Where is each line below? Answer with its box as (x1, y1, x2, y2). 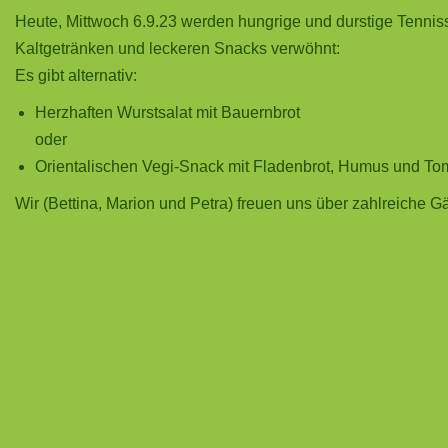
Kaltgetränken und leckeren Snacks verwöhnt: (15, 40, 340, 57)
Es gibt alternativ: (15, 67, 137, 84)
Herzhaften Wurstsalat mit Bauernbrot (35, 104, 300, 121)
